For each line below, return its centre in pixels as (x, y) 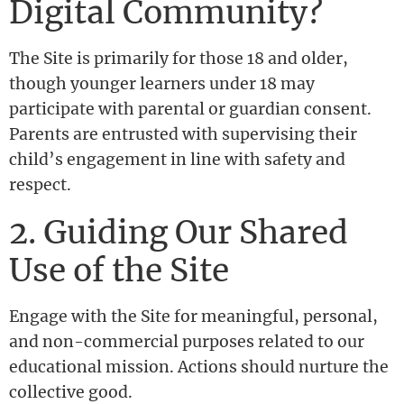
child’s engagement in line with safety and (177, 160)
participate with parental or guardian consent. (190, 110)
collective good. (71, 392)
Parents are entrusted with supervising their (183, 135)
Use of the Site (119, 270)
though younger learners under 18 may (162, 84)
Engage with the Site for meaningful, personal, (193, 317)
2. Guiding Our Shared (179, 232)
